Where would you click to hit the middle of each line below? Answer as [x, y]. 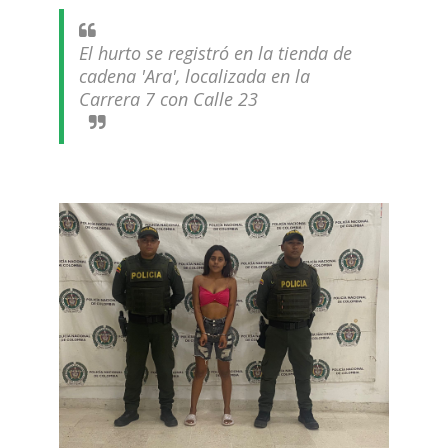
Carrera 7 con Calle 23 [170, 99]
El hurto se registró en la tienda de [215, 53]
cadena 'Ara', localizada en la [194, 76]
